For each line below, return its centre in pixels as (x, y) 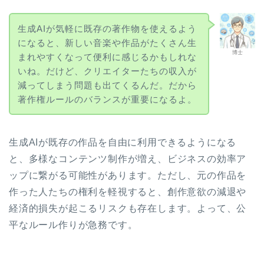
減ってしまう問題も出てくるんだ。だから (107, 85)
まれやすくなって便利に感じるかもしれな (107, 57)
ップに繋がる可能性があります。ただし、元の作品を (128, 176)
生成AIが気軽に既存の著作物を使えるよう (107, 28)
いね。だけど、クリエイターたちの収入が (107, 71)
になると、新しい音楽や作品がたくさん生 (107, 42)
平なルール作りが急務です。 (73, 225)
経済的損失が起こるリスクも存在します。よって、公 (128, 209)
